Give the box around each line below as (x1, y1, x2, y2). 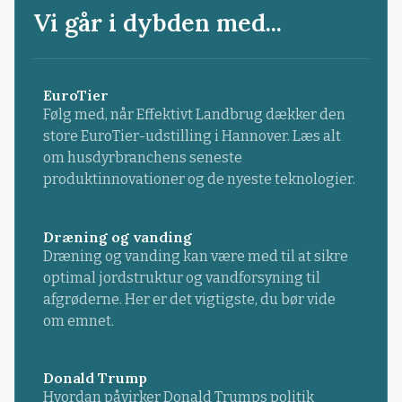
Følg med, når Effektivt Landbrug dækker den (42, 106, 345, 124)
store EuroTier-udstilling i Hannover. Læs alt (42, 127, 341, 145)
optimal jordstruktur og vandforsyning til (42, 268, 320, 286)
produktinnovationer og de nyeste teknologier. (42, 170, 355, 188)
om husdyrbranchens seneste (42, 149, 242, 167)
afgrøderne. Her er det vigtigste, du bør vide (42, 290, 336, 308)
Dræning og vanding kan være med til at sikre (42, 247, 348, 265)
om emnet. (42, 311, 114, 329)
